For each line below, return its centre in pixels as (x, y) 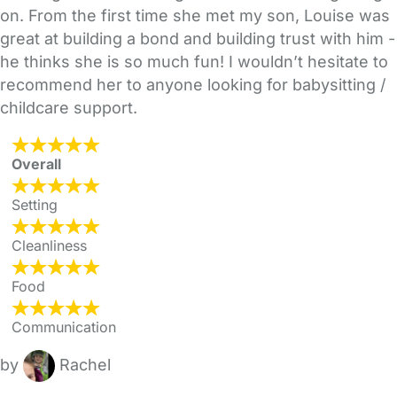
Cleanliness (49, 246)
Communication (64, 327)
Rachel (85, 365)
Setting (35, 205)
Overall (36, 164)
